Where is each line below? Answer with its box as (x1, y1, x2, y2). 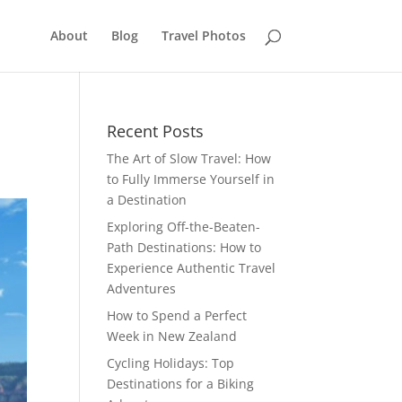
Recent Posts (107, 120, 205, 142)
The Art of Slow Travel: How (107, 150, 272, 167)
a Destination (107, 191, 188, 208)
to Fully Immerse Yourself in (107, 170, 275, 188)
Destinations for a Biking (107, 375, 255, 392)
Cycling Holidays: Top (107, 354, 235, 371)
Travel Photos (161, 27, 246, 44)
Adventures (107, 280, 177, 297)
